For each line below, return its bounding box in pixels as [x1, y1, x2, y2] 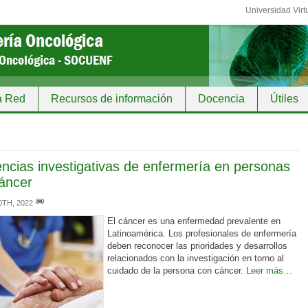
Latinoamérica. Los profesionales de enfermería [107, 228, 296, 239]
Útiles [270, 93, 298, 104]
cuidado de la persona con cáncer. [107, 265, 246, 276]
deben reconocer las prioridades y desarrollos [107, 241, 287, 251]
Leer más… [245, 265, 292, 276]
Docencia [198, 93, 245, 104]
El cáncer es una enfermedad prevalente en [107, 216, 280, 226]
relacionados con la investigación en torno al [107, 253, 284, 263]
